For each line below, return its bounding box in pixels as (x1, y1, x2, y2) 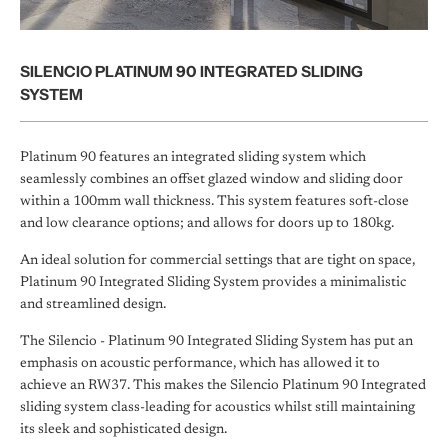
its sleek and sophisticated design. (20, 423, 227, 437)
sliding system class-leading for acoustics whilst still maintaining (20, 401, 415, 415)
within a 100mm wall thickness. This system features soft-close (20, 195, 409, 209)
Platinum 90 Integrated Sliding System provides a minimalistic (20, 276, 406, 290)
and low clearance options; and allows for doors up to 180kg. (20, 217, 394, 231)
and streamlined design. (20, 298, 166, 312)
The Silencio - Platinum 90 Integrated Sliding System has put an (20, 335, 413, 349)
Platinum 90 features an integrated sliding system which (20, 151, 366, 165)
